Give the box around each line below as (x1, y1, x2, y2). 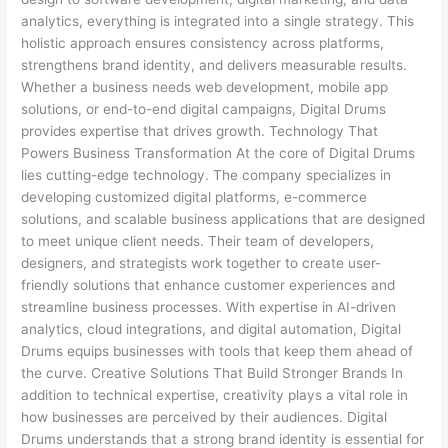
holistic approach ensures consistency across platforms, (21, 35, 385, 52)
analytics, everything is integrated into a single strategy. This (21, 13, 415, 30)
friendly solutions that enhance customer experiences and (21, 277, 396, 294)
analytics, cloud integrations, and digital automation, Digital (21, 321, 402, 338)
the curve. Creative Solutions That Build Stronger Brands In (21, 365, 404, 382)
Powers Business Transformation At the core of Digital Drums (21, 145, 416, 162)
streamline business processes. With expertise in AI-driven (21, 299, 397, 316)
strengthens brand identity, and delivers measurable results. (21, 57, 408, 74)
